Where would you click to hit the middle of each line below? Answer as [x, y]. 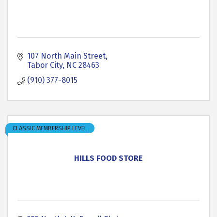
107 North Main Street [66, 56]
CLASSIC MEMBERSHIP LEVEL [50, 128]
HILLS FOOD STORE [108, 158]
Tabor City [45, 65]
